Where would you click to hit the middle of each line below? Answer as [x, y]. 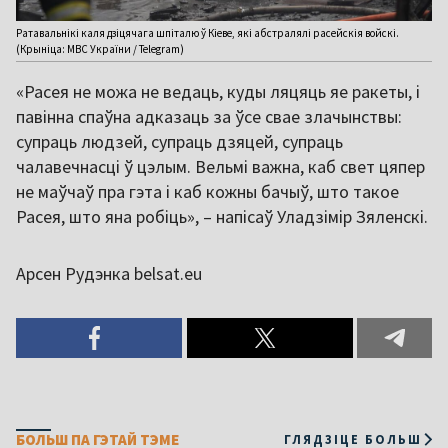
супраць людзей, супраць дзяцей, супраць [179, 141]
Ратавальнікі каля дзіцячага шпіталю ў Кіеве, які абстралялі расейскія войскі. [207, 32]
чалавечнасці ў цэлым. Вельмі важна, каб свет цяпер [220, 166]
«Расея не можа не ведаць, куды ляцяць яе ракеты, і [218, 91]
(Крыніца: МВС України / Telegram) [100, 48]
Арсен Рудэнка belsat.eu [109, 273]
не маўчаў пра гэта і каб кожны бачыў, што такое [207, 191]
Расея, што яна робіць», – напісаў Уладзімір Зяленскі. [222, 216]
